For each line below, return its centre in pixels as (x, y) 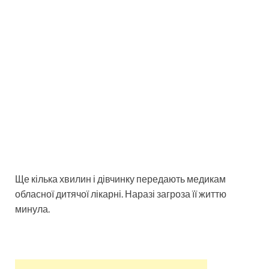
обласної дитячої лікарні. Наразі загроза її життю (121, 193)
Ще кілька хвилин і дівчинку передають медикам (120, 178)
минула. (32, 208)
